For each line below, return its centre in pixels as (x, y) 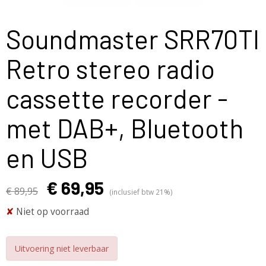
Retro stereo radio (110, 69)
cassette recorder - (117, 98)
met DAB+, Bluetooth (125, 128)
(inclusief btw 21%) (141, 192)
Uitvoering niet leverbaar (62, 248)
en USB (47, 158)
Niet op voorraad (51, 212)
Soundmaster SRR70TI (133, 39)
